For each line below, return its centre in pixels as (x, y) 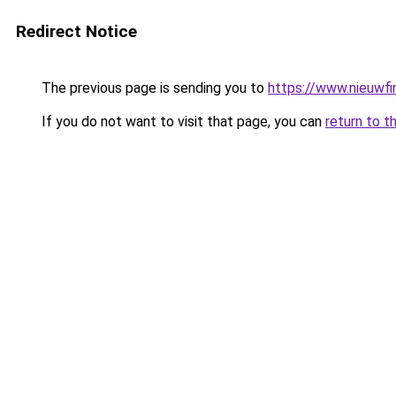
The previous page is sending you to (153, 88)
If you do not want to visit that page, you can (182, 122)
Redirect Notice (76, 31)
